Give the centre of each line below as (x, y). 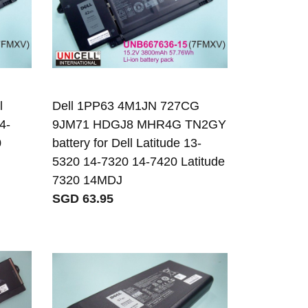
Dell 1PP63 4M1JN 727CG (126, 106)
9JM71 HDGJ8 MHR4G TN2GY (140, 124)
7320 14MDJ (88, 180)
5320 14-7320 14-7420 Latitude (139, 161)
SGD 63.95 (83, 198)
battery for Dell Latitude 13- (127, 143)
